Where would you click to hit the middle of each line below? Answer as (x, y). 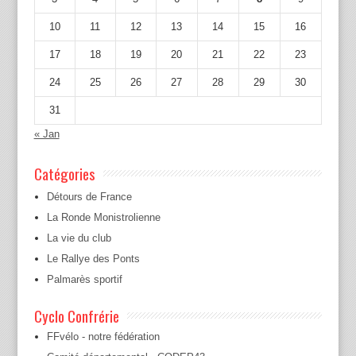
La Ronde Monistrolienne (103, 217)
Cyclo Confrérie (76, 315)
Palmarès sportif (84, 279)
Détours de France (89, 196)
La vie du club (79, 238)
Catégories (64, 173)
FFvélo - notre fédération (103, 336)
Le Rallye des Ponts (93, 258)
